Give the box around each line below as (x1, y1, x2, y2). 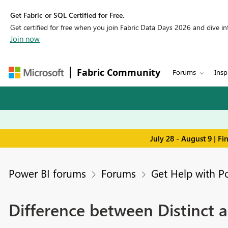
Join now (10, 34, 40, 44)
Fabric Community (77, 66, 160, 78)
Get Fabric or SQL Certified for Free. (10, 10, 124, 20)
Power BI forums (8, 166, 86, 181)
